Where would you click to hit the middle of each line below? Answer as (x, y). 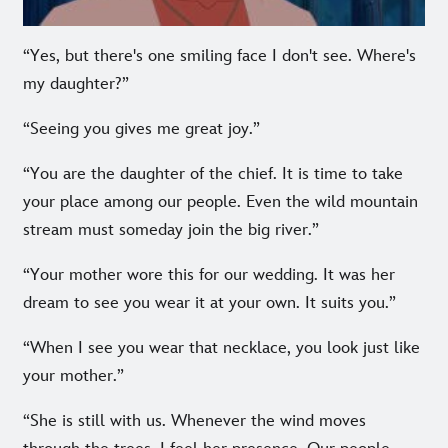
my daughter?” (76, 84)
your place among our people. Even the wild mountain (220, 202)
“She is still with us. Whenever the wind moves (194, 421)
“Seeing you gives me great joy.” (141, 129)
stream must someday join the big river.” (171, 230)
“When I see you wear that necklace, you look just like (221, 348)
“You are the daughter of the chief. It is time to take (213, 174)
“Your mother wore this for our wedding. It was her (209, 275)
